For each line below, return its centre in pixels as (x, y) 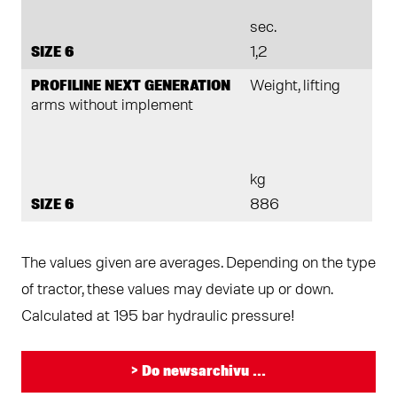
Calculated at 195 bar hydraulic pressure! (158, 317)
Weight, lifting (295, 86)
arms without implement (112, 106)
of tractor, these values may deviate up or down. (177, 290)
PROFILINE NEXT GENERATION (131, 86)
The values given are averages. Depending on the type (198, 264)
